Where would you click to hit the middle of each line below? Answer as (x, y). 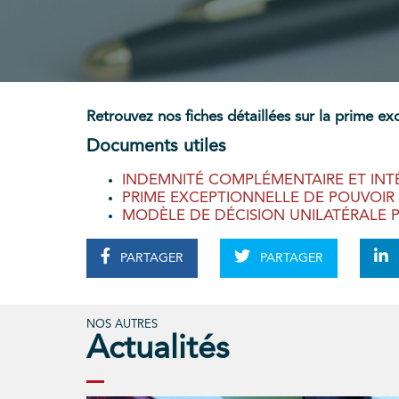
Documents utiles (156, 147)
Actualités (158, 350)
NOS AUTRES (122, 325)
